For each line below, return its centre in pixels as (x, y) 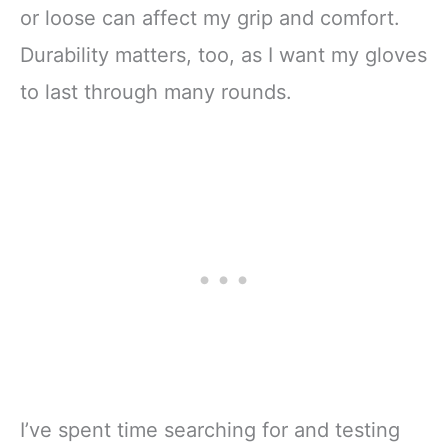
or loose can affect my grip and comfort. (210, 18)
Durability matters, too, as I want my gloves (223, 55)
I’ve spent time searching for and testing (210, 429)
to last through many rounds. (156, 92)
